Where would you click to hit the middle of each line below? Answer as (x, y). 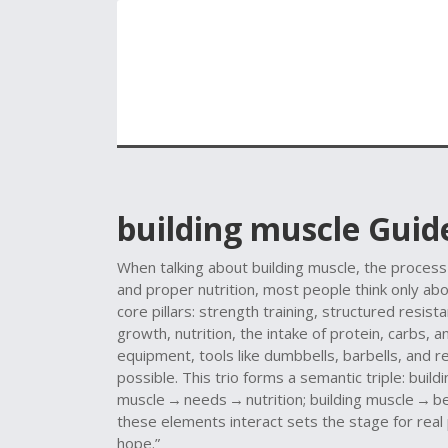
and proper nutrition (186, 289)
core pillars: (158, 311)
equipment (154, 355)
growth (142, 333)
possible (146, 377)
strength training (256, 311)
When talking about (184, 267)
